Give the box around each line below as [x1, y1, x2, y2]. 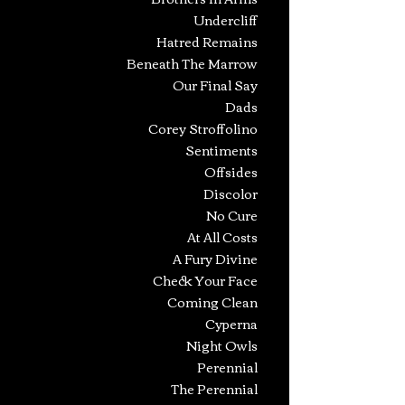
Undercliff [194, 8, 258, 32]
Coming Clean [167, 290, 258, 314]
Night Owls [186, 334, 258, 357]
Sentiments [185, 138, 258, 162]
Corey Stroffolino [148, 117, 258, 140]
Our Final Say [173, 73, 258, 97]
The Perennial [171, 377, 258, 400]
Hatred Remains [156, 30, 258, 53]
